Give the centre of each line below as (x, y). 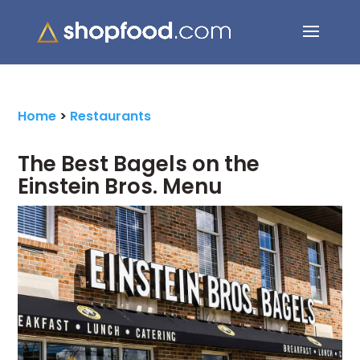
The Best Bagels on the (139, 164)
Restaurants (111, 116)
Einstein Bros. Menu (121, 186)
